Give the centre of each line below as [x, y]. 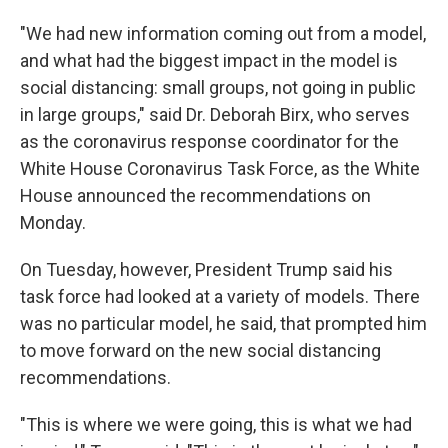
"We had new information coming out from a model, [223, 33]
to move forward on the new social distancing [200, 350]
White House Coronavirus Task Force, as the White [220, 168]
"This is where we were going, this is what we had [216, 424]
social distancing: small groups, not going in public [218, 87]
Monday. [53, 222]
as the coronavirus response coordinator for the [209, 141]
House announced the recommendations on [195, 195]
